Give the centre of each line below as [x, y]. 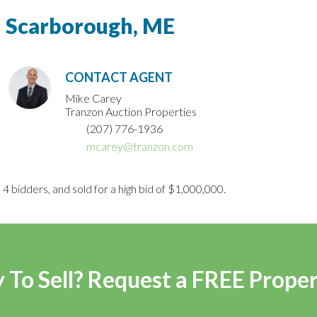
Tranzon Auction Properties [131, 112]
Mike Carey [94, 98]
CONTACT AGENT [119, 77]
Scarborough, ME [90, 26]
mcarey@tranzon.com [140, 146]
